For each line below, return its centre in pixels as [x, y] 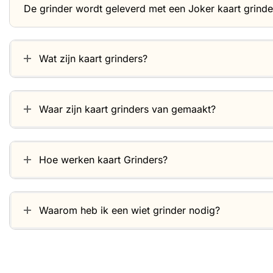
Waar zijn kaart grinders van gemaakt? [127, 109]
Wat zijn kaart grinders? [93, 58]
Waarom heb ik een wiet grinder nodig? [129, 210]
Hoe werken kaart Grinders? [103, 159]
